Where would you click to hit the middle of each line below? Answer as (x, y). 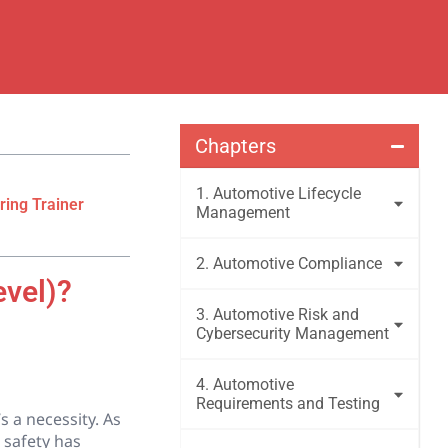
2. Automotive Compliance (289, 263)
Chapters (236, 146)
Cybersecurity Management (293, 333)
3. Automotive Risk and (278, 314)
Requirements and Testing (288, 403)
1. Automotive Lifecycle (279, 193)
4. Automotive (245, 384)
